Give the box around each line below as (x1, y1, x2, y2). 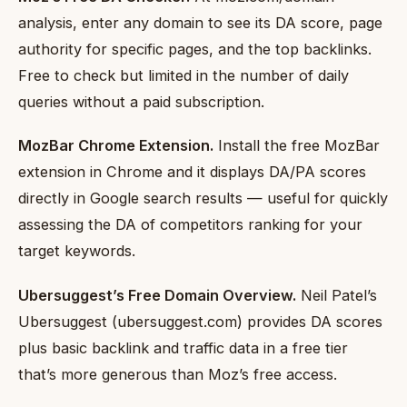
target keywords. (18, 242, 135, 261)
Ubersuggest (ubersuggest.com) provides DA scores (18, 312, 382, 331)
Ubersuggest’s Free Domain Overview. (18, 285, 296, 304)
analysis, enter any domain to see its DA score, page (18, 13, 382, 32)
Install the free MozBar (213, 136, 380, 155)
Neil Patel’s (296, 285, 377, 304)
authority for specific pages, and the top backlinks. (18, 39, 372, 58)
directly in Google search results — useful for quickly (18, 189, 388, 208)
